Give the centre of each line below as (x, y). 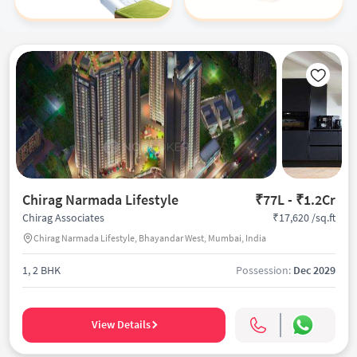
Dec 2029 (314, 270)
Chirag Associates (63, 218)
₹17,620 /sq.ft (304, 217)
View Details (121, 324)
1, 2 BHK (41, 270)
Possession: (264, 270)
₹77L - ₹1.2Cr (295, 200)
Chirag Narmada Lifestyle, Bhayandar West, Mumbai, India (149, 237)
